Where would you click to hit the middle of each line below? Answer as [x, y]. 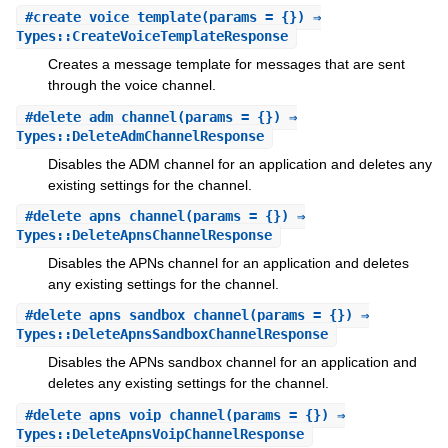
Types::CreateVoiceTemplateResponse [151, 36]
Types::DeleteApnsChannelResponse [143, 235]
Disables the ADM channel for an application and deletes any [239, 163]
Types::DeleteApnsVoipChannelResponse [159, 433]
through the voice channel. [131, 85]
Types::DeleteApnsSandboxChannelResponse [171, 334]
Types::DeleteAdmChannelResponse [139, 135]
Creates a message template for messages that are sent [226, 64]
